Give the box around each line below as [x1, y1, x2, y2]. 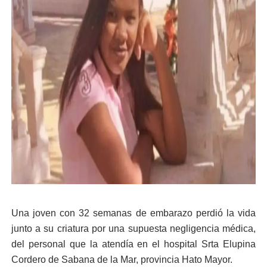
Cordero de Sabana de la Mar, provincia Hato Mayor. [11, 254, 232, 265]
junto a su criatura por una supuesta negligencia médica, [11, 223, 256, 234]
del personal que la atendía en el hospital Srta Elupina [11, 239, 256, 249]
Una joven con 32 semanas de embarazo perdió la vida [11, 208, 256, 218]
